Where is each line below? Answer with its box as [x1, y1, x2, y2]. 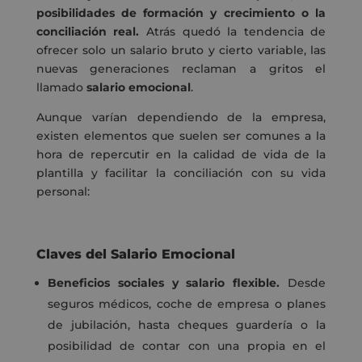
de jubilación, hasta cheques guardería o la [47, 318, 326, 333]
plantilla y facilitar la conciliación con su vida [36, 166, 326, 181]
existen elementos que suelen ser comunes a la [36, 128, 326, 144]
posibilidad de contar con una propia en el [47, 339, 326, 354]
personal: [36, 184, 90, 200]
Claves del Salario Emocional [36, 246, 235, 263]
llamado [36, 80, 83, 95]
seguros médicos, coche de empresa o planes [47, 297, 326, 312]
